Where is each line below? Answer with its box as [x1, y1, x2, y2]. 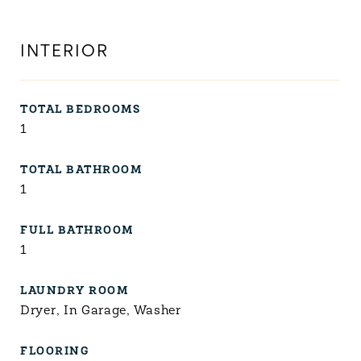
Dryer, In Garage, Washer [20, 305, 181, 317]
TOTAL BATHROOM [20, 164, 142, 176]
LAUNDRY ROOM [20, 285, 128, 297]
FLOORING [20, 346, 89, 358]
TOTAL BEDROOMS [20, 104, 140, 116]
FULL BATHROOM [20, 225, 134, 237]
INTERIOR [20, 44, 109, 60]
